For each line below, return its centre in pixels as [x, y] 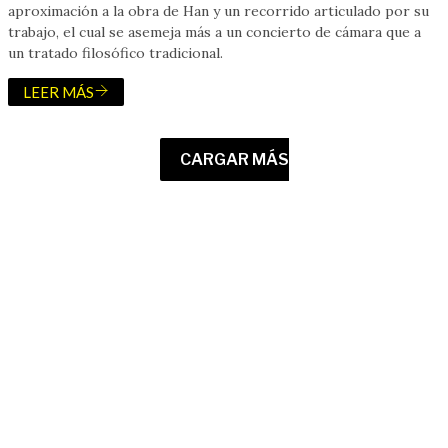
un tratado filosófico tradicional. [115, 52]
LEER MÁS [58, 91]
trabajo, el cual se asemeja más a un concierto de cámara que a [214, 31]
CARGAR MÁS [234, 159]
